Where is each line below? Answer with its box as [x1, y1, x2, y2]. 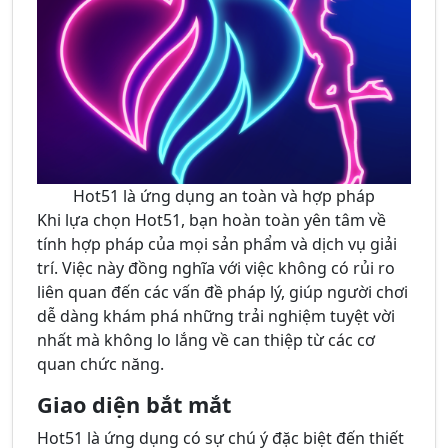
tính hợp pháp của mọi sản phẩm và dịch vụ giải [37, 233, 397, 256]
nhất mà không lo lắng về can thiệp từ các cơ [37, 329, 375, 352]
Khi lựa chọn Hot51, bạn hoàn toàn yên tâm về [37, 209, 386, 232]
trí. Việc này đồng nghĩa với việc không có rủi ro [37, 257, 395, 280]
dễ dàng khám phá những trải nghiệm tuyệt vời [37, 305, 395, 328]
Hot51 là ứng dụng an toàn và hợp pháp [73, 185, 375, 208]
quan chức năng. [37, 353, 164, 376]
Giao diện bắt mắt [37, 390, 231, 420]
